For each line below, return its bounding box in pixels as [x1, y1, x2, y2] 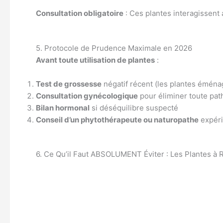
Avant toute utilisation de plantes [36, 55, 155, 65]
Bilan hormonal [36, 103, 90, 112]
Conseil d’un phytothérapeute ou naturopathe [36, 115, 199, 124]
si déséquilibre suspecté [90, 103, 178, 112]
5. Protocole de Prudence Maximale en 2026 [36, 43, 192, 53]
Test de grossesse [36, 79, 102, 89]
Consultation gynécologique [36, 91, 138, 101]
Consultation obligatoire [36, 8, 123, 18]
